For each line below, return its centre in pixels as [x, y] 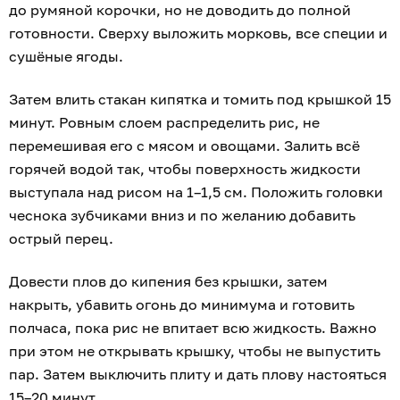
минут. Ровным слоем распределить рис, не [164, 122]
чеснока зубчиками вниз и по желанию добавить [182, 215]
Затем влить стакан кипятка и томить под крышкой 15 [200, 99]
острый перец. [63, 238]
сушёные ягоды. [68, 56]
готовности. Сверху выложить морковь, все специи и [198, 33]
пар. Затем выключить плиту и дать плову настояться [198, 374]
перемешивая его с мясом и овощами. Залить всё [184, 145]
